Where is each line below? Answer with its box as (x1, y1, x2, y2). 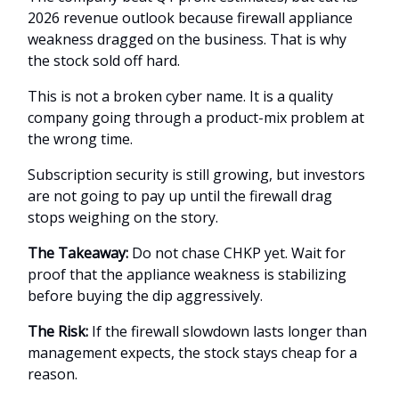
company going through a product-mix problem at (28, 107, 364, 127)
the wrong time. (28, 128, 133, 149)
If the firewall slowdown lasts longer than (88, 321, 367, 341)
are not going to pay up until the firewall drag (28, 185, 332, 206)
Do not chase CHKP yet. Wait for (132, 242, 346, 263)
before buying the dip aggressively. (28, 285, 263, 305)
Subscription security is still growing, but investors (28, 164, 365, 184)
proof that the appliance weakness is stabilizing (28, 264, 346, 284)
